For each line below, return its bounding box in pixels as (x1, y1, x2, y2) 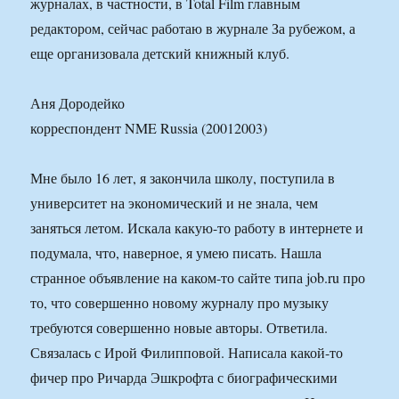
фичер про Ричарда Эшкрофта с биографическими (30, 368, 338, 387)
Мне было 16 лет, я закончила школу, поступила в (30, 168, 336, 188)
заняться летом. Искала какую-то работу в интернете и (30, 218, 364, 238)
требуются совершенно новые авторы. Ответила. (30, 318, 329, 338)
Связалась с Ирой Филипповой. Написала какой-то (30, 343, 344, 362)
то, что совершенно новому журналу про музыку (30, 293, 330, 313)
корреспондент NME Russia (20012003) (30, 118, 268, 138)
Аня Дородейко (30, 94, 126, 113)
